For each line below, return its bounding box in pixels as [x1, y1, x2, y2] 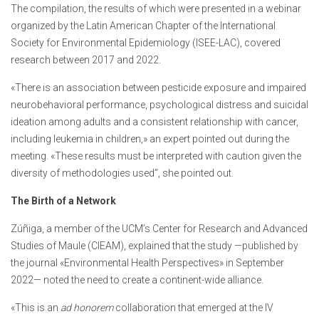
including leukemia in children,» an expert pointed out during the [11, 133, 289, 145]
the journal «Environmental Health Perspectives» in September [11, 257, 284, 269]
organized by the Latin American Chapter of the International [11, 20, 276, 32]
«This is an [11, 302, 61, 314]
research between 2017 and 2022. [11, 54, 161, 66]
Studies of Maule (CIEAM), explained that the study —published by [11, 240, 298, 252]
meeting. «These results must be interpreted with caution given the [11, 150, 301, 162]
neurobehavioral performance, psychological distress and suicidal [11, 99, 308, 111]
